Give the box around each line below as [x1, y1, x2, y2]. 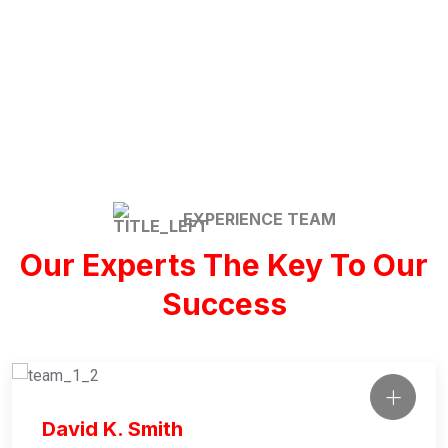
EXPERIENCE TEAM [182, 208, 336, 229]
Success [161, 286, 287, 323]
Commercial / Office [65, 113, 243, 135]
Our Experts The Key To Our [20, 247, 428, 284]
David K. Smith [42, 417, 183, 442]
